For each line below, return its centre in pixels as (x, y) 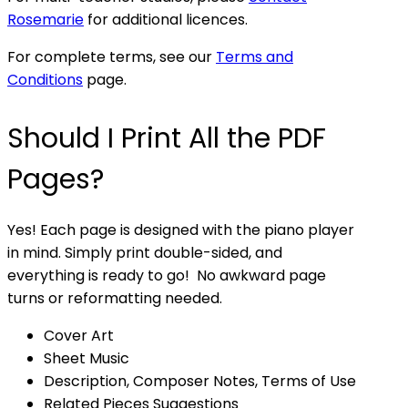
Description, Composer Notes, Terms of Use (200, 381)
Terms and (255, 57)
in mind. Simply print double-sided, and (145, 253)
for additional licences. (166, 20)
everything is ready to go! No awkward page (167, 275)
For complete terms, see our (112, 57)
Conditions (45, 80)
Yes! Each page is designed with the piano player (181, 230)
